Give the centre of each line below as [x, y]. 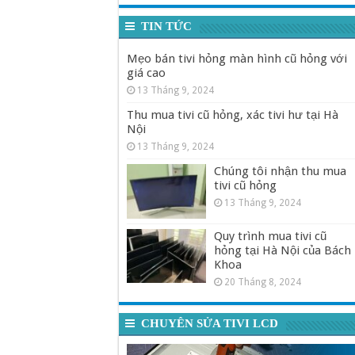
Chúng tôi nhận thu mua [280, 172]
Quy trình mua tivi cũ [270, 236]
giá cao [146, 73]
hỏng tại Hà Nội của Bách [282, 250]
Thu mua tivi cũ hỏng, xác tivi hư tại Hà [232, 115]
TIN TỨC [166, 27]
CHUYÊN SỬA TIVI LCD [209, 323]
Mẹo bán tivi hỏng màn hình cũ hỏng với [237, 59]
